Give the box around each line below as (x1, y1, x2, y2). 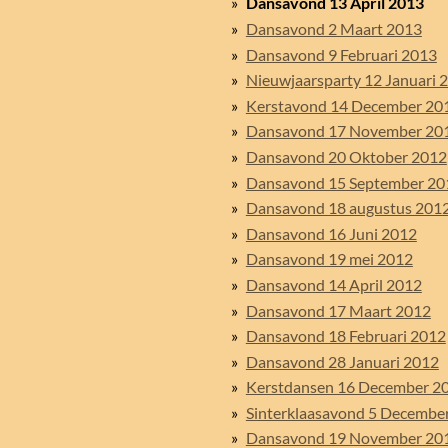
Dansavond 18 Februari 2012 (245, 326, 446, 346)
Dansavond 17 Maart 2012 (245, 300, 431, 320)
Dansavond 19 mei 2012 (245, 249, 413, 269)
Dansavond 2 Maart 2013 (245, 18, 422, 38)
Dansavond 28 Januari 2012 (245, 351, 439, 371)
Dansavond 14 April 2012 (245, 274, 422, 294)
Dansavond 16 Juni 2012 (245, 223, 417, 243)
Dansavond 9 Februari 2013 (245, 44, 437, 64)
